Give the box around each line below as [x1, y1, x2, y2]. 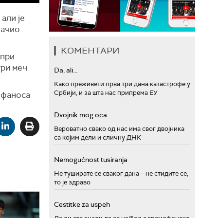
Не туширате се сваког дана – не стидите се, [54, 169, 188, 178]
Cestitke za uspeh [54, 200, 110, 209]
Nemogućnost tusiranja [54, 155, 127, 164]
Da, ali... [54, 65, 77, 74]
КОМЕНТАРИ [61, 44, 120, 56]
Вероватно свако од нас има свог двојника [54, 124, 184, 133]
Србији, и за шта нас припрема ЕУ [54, 88, 158, 97]
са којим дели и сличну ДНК [54, 133, 141, 142]
